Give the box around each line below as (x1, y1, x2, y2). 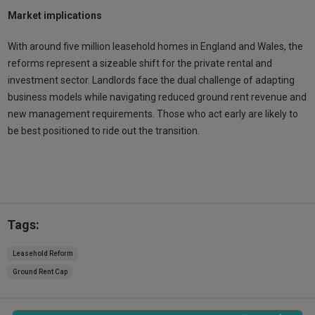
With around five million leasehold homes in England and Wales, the (8, 40, 304, 52)
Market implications (8, 9, 103, 21)
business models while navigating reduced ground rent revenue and (8, 91, 307, 103)
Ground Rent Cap (12, 267, 67, 276)
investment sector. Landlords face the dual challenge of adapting (8, 74, 295, 86)
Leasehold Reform (12, 249, 73, 257)
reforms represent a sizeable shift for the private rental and (8, 57, 273, 69)
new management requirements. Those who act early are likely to (8, 108, 299, 120)
